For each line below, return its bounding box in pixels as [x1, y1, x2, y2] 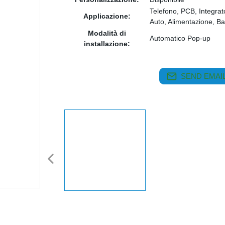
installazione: [84, 40, 130, 48]
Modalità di [88, 29, 126, 37]
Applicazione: [83, 12, 131, 20]
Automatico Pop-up [150, 34, 210, 42]
